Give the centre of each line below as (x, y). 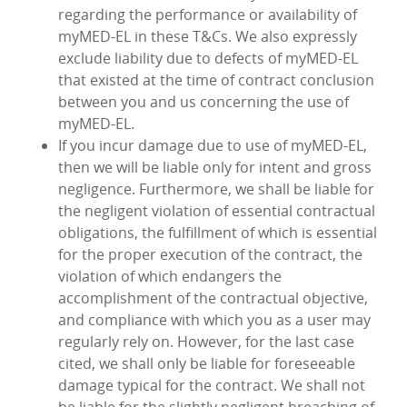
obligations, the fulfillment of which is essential (218, 233)
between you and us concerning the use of (203, 102)
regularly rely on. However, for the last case (206, 342)
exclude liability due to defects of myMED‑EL (208, 59)
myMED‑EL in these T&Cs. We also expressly (208, 37)
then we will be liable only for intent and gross (215, 168)
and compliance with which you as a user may (214, 320)
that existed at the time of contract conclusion (216, 80)
